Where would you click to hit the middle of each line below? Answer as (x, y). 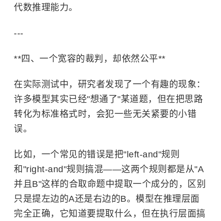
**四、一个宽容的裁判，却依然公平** (90, 59)
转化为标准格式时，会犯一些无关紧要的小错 (105, 114)
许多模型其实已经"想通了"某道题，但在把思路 (108, 99)
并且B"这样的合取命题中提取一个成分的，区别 (110, 184)
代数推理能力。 (46, 7)
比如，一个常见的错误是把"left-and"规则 (97, 154)
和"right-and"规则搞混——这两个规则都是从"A (109, 169)
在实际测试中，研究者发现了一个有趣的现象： (110, 84)
